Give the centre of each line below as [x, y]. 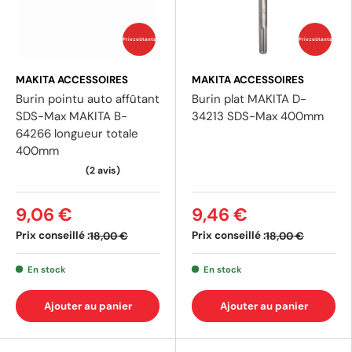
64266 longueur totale [77, 134]
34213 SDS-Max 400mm [258, 117]
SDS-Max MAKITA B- [71, 117]
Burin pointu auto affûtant [88, 99]
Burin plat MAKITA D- [249, 99]
